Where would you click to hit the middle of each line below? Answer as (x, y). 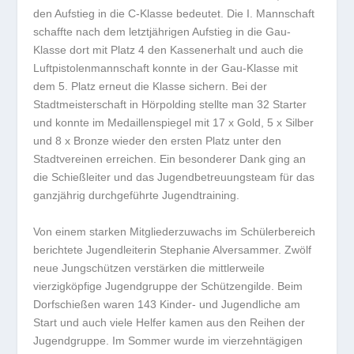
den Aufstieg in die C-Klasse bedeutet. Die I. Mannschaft (174, 14)
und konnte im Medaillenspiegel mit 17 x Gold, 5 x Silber (174, 123)
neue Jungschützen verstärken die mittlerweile (149, 267)
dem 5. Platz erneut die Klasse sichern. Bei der (151, 87)
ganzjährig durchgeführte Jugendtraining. (137, 196)
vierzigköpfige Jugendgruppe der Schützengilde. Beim (168, 286)
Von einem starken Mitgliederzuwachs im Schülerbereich (175, 231)
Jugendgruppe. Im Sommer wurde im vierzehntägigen (168, 340)
